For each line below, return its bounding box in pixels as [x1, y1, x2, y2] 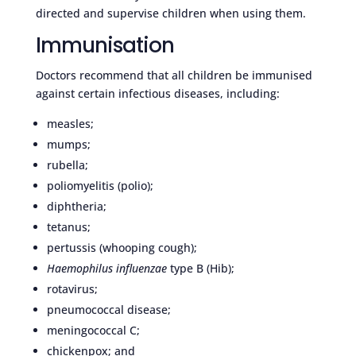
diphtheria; [46, 198, 106, 214]
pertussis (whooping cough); [46, 239, 197, 255]
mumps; [46, 136, 91, 152]
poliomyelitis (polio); [46, 177, 153, 193]
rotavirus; [46, 281, 98, 296]
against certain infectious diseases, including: [35, 85, 280, 101]
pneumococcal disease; [46, 301, 171, 317]
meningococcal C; [46, 322, 140, 338]
